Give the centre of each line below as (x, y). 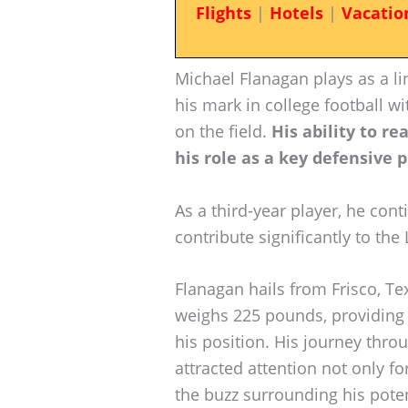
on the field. (223, 131)
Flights (223, 13)
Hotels (296, 13)
